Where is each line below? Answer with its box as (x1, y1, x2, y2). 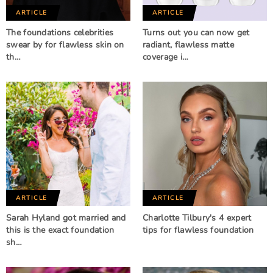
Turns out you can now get (143, 27, 250, 38)
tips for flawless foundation (143, 224, 254, 236)
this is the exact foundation (6, 224, 115, 236)
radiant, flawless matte (143, 39, 234, 51)
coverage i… (143, 51, 189, 63)
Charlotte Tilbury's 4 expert (143, 212, 252, 224)
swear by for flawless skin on (6, 39, 124, 51)
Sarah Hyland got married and (6, 212, 126, 224)
